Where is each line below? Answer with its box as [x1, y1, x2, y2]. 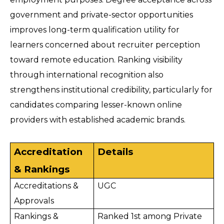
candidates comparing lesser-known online [10, 100, 182, 110]
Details [97, 146, 133, 158]
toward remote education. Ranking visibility [10, 55, 182, 65]
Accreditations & [14, 181, 79, 191]
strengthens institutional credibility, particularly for [10, 85, 212, 95]
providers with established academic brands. [10, 115, 187, 125]
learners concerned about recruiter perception [10, 40, 200, 50]
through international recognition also [10, 70, 163, 80]
